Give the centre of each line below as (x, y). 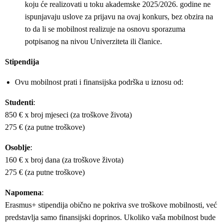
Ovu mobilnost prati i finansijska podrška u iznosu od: (99, 82)
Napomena (23, 193)
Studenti (19, 102)
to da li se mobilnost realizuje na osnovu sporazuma (105, 29)
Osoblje (18, 147)
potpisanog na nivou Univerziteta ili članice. (93, 41)
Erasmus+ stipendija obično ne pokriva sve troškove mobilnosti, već (111, 205)
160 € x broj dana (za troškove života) (64, 160)
